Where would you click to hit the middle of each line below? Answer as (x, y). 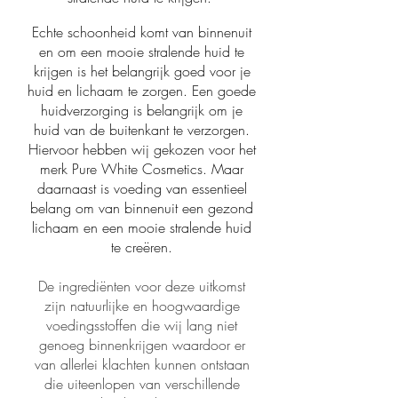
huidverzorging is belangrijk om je (142, 111)
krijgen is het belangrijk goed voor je (142, 72)
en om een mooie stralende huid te (142, 52)
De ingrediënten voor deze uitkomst (142, 287)
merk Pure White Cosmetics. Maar (142, 169)
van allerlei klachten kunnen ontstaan (142, 365)
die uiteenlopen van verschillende (142, 384)
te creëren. (142, 247)
